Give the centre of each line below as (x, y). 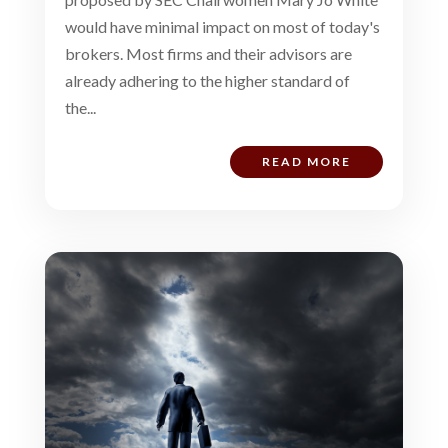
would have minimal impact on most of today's (222, 26)
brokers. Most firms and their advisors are (208, 53)
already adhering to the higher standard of (207, 80)
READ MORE (307, 161)
